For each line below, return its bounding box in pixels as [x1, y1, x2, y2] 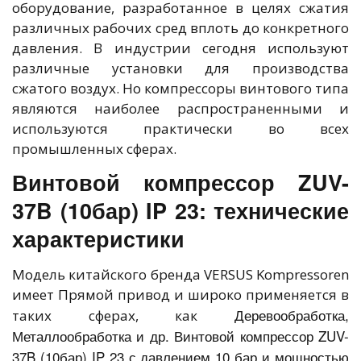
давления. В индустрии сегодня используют [12, 39, 349, 57]
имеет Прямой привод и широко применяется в [12, 285, 349, 304]
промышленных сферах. [12, 139, 176, 158]
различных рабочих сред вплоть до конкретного [12, 19, 349, 37]
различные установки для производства [12, 59, 349, 77]
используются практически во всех [12, 119, 349, 138]
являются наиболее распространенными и [12, 99, 349, 118]
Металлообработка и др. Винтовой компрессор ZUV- [12, 326, 349, 346]
